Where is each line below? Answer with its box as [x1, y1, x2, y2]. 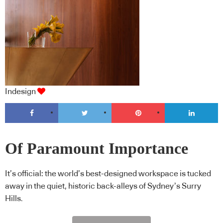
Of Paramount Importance [5, 140, 188, 158]
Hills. [5, 194, 23, 203]
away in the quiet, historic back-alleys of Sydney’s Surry [5, 182, 201, 190]
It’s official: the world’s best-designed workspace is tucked [5, 169, 211, 178]
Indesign [5, 87, 36, 96]
